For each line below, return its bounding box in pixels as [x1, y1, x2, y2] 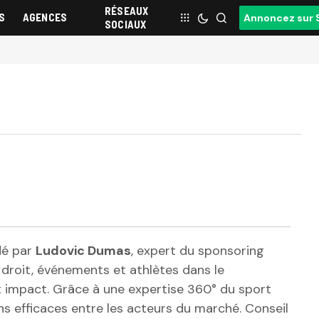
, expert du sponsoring [131, 242, 264, 259]
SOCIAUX [104, 18, 147, 31]
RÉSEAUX [104, 4, 149, 17]
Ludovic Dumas [36, 242, 131, 259]
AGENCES [22, 11, 68, 24]
